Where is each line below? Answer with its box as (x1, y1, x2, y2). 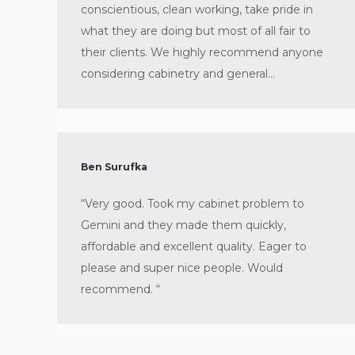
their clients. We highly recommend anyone (81, 45, 323, 59)
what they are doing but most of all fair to (81, 24, 311, 38)
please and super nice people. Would (81, 261, 283, 275)
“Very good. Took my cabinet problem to (81, 197, 304, 211)
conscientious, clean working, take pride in (81, 2, 313, 17)
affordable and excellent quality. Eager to (81, 239, 307, 254)
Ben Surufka (81, 161, 147, 173)
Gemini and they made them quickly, (81, 218, 286, 232)
